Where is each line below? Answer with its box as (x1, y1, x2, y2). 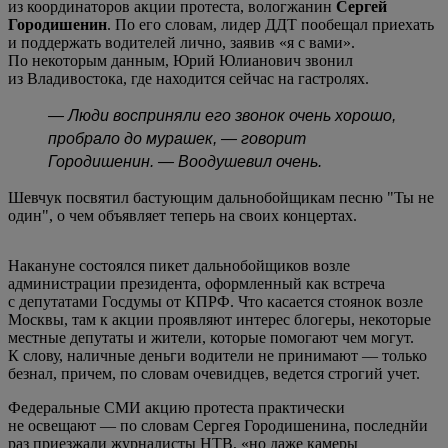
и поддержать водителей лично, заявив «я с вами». (8, 33, 355, 51)
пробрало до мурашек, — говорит (48, 129, 306, 147)
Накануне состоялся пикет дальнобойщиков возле (8, 256, 350, 274)
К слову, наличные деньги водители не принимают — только (8, 346, 427, 364)
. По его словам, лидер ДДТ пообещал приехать (107, 15, 434, 33)
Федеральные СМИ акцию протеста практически (8, 398, 345, 416)
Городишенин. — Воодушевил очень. (48, 152, 322, 170)
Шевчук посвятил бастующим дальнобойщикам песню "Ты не (8, 188, 434, 206)
